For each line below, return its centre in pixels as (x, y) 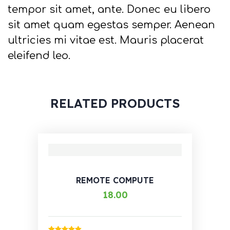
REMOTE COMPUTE (115, 180)
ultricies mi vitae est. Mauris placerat (106, 41)
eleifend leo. (39, 56)
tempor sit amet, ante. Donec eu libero (109, 10)
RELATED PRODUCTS (115, 103)
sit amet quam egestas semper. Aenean (111, 25)
